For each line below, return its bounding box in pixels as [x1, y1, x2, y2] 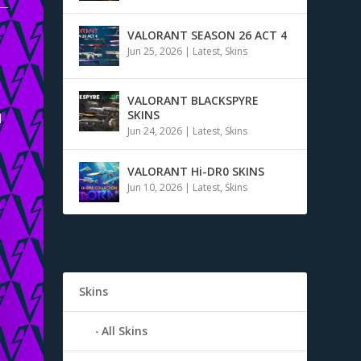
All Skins [102, 322, 148, 338]
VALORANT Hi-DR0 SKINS [127, 163, 265, 179]
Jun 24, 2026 [127, 123, 183, 138]
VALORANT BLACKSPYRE [127, 92, 259, 108]
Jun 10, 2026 [127, 180, 183, 194]
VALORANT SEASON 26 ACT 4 [127, 27, 288, 43]
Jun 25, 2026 [127, 44, 183, 58]
